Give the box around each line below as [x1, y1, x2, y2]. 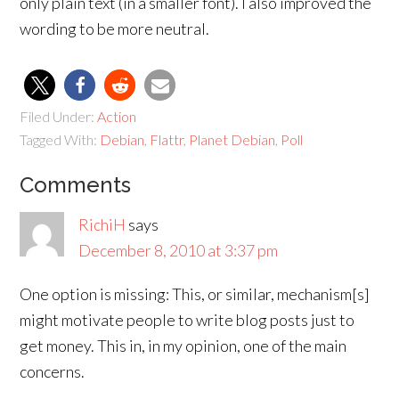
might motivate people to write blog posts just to [20, 310, 355, 330]
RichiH [78, 215, 126, 234]
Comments [20, 172, 132, 198]
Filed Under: [20, 108, 98, 125]
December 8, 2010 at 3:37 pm [78, 240, 279, 260]
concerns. [20, 362, 85, 381]
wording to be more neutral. [20, 19, 210, 38]
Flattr [150, 131, 184, 148]
